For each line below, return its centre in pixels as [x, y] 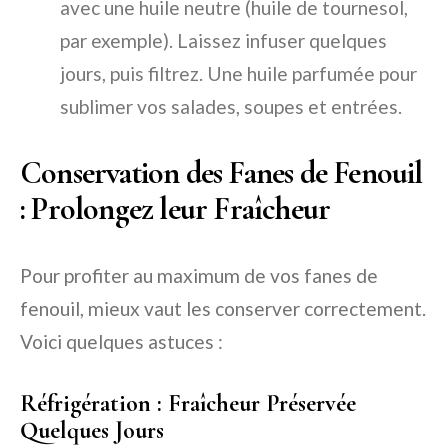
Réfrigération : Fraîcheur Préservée [188, 404]
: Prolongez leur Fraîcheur [175, 209]
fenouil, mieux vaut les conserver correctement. [223, 309]
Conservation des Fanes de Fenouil [221, 173]
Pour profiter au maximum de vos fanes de [199, 276]
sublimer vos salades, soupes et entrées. [231, 107]
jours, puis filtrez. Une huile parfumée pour [238, 74]
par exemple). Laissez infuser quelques [223, 41]
